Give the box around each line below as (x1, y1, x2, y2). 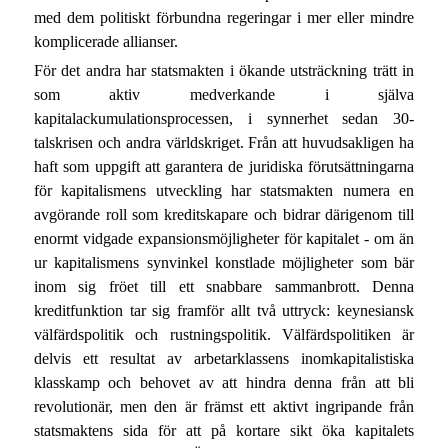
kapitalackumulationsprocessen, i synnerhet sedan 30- (33, 110, 415, 128)
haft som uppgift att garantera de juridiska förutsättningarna (33, 158, 415, 176)
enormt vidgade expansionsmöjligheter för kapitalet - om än (33, 230, 415, 248)
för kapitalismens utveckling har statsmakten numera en (33, 182, 415, 200)
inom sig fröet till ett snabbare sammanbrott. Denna (33, 278, 415, 296)
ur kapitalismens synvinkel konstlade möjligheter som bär (33, 254, 415, 272)
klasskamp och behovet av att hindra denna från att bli (33, 374, 415, 392)
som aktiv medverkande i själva (33, 86, 415, 104)
